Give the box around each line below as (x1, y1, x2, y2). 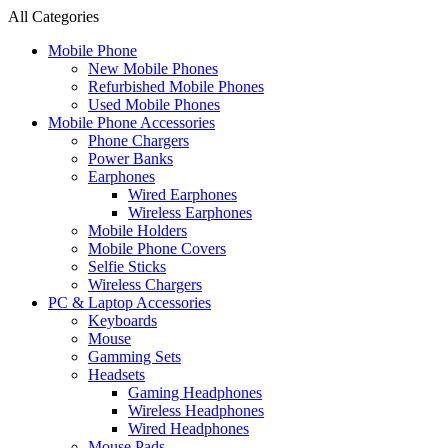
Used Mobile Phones (88, 96, 220, 113)
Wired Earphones (128, 186, 237, 203)
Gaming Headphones (128, 384, 262, 401)
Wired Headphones (128, 420, 249, 437)
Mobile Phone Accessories (48, 114, 215, 131)
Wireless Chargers (88, 276, 202, 293)
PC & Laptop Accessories (48, 294, 211, 311)
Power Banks (88, 150, 173, 167)
